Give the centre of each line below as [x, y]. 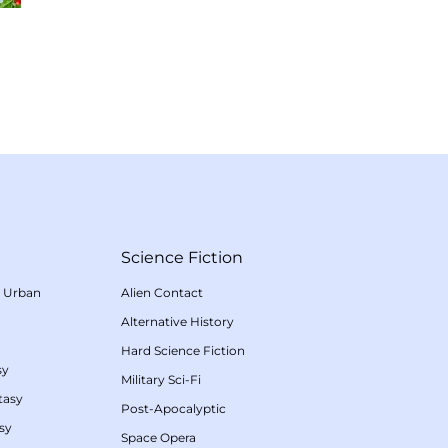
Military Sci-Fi [161, 380]
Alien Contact [162, 293]
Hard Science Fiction [183, 351]
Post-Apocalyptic [173, 409]
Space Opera [158, 438]
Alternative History [177, 322]
